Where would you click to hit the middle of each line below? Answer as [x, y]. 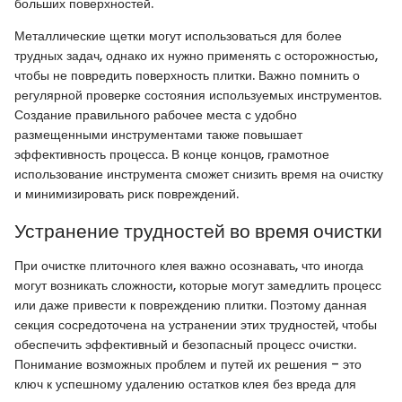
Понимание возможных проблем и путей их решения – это [188, 364]
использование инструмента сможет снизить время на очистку [199, 175]
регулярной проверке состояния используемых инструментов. [198, 96]
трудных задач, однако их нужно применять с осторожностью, [196, 56]
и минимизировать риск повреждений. [127, 194]
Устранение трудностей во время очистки [198, 232]
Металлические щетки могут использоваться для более [178, 36]
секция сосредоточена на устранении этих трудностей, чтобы [196, 324]
